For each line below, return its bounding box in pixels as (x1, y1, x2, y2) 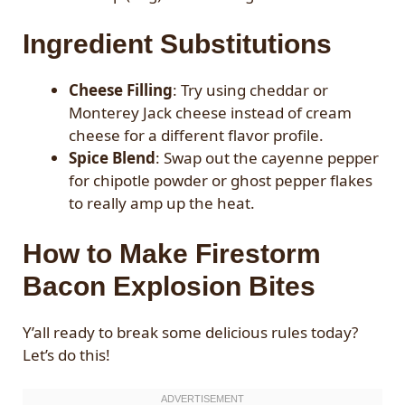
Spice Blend (69, 147, 155, 169)
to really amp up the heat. (69, 193, 255, 214)
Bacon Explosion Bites (23, 270, 316, 301)
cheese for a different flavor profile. (69, 125, 324, 146)
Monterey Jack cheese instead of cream (69, 102, 352, 124)
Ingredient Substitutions (23, 29, 332, 60)
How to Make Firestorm (23, 238, 321, 268)
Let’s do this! (23, 344, 110, 365)
